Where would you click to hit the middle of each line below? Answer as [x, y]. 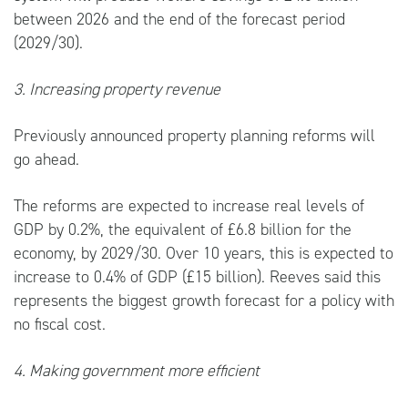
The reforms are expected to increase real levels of [189, 205]
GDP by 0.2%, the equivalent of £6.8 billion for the [183, 229]
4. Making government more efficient [137, 370]
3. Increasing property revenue [117, 89]
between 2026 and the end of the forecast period [179, 19]
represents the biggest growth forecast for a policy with [204, 300]
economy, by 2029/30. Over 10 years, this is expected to [204, 253]
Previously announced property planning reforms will [194, 135]
